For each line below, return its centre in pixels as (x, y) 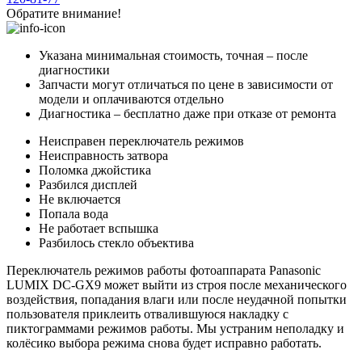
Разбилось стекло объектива (116, 242)
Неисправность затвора (103, 155)
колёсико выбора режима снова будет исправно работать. (164, 343)
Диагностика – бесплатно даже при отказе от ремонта (187, 113)
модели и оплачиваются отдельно (131, 99)
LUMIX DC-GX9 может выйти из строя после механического (177, 284)
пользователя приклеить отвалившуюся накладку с (147, 314)
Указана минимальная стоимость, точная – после (173, 55)
